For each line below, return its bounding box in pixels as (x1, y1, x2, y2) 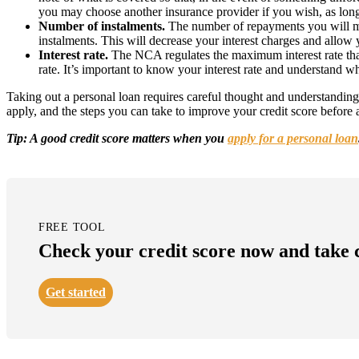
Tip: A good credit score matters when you (6, 131, 228, 145)
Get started (46, 285, 106, 299)
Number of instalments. (38, 19, 165, 33)
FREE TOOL (38, 221, 106, 233)
